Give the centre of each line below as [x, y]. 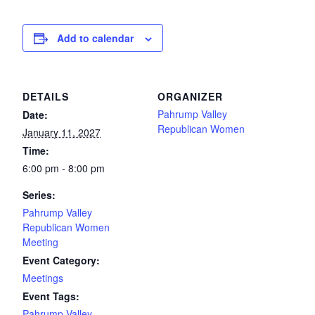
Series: [39, 195]
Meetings [43, 278]
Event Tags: [51, 296]
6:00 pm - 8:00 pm [64, 168]
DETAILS [46, 96]
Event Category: [61, 260]
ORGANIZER [190, 96]
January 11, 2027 [62, 132]
